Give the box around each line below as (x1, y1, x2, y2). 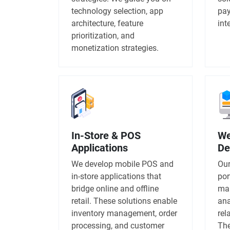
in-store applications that (71, 171, 161, 181)
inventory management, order (71, 208, 177, 218)
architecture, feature (71, 18, 143, 28)
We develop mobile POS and (71, 159, 174, 169)
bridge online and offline (71, 183, 159, 194)
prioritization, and (71, 30, 135, 41)
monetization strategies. (71, 43, 159, 53)
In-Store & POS (71, 129, 141, 142)
